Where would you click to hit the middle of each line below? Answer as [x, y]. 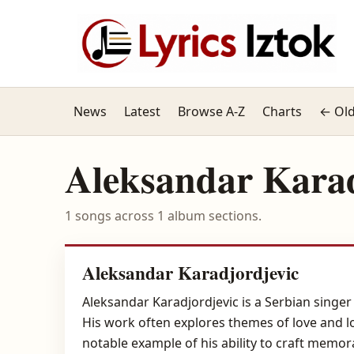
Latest [142, 111]
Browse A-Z [211, 111]
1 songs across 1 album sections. [163, 216]
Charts [282, 111]
